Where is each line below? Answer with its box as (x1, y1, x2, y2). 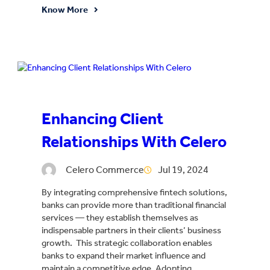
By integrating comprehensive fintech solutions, (42, 186, 227, 198)
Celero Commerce (66, 163, 144, 175)
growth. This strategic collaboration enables (42, 237, 212, 248)
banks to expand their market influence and (42, 250, 206, 261)
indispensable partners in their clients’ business (42, 224, 221, 236)
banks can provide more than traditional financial (42, 199, 226, 210)
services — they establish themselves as (42, 212, 198, 223)
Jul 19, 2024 (158, 163, 209, 175)
